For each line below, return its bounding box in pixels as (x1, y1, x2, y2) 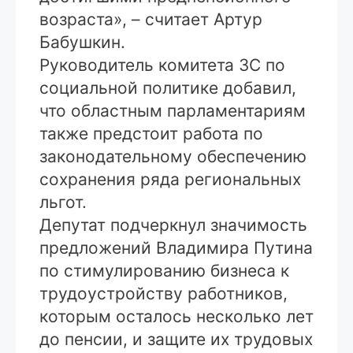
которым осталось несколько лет (39, 306, 314, 326)
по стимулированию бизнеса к (39, 260, 289, 281)
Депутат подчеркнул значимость (39, 214, 307, 235)
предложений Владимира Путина (39, 237, 313, 258)
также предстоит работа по (39, 123, 263, 143)
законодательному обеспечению (39, 146, 307, 166)
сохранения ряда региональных (39, 169, 301, 189)
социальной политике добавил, (39, 77, 296, 98)
